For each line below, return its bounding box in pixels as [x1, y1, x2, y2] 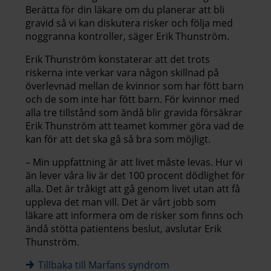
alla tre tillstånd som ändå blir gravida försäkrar [25, 105, 243, 119]
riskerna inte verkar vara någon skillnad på [25, 65, 219, 79]
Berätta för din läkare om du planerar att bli [25, 2, 224, 16]
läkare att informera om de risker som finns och [25, 208, 243, 222]
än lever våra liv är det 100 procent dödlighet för [25, 168, 245, 182]
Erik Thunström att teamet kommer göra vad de [25, 119, 244, 132]
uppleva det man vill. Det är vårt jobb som [25, 195, 216, 209]
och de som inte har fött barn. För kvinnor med [25, 92, 240, 106]
